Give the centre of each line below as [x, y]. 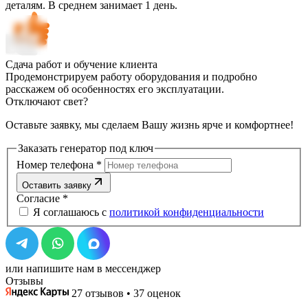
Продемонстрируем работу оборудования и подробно [131, 76]
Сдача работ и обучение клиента [81, 64]
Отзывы [24, 281]
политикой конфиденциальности [187, 212]
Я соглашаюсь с [70, 212]
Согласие [40, 199]
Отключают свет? [47, 101]
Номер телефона [56, 165]
